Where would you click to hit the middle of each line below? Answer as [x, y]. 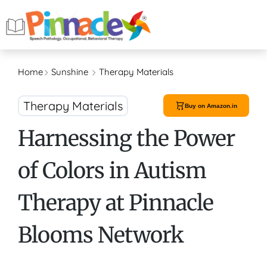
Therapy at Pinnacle [116, 203]
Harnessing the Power [126, 139]
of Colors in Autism [112, 171]
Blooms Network [101, 235]
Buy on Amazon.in [211, 105]
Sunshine [71, 72]
